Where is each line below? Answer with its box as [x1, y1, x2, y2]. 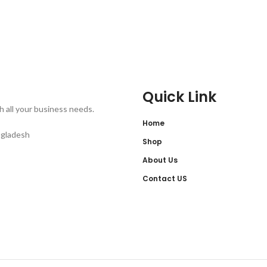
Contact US [142, 173, 187, 184]
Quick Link [142, 87, 216, 107]
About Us [142, 155, 178, 165]
